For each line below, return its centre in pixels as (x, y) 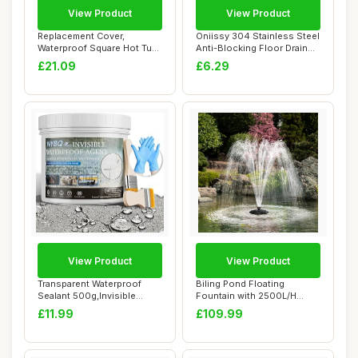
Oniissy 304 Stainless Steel (258, 36)
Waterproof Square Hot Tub (97, 48)
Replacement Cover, (81, 36)
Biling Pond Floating (240, 284)
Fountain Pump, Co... (241, 308)
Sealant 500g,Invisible (87, 296)
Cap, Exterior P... (73, 60)
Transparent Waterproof (89, 284)
